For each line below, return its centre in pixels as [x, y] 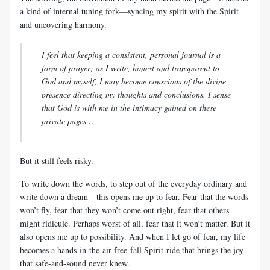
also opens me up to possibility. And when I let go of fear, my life [133, 236]
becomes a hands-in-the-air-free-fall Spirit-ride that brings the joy [132, 250]
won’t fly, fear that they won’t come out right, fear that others [124, 210]
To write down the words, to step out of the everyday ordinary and [133, 183]
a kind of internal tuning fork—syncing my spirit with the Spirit [129, 11]
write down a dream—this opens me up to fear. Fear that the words [134, 196]
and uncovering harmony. [63, 24]
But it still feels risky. [57, 160]
